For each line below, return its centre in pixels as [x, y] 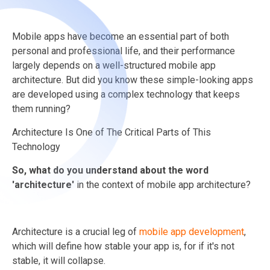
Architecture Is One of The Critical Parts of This [111, 132]
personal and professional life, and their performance [124, 51]
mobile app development [192, 231]
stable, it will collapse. [59, 260]
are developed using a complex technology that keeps [126, 94]
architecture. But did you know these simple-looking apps [133, 80]
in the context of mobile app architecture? [164, 184]
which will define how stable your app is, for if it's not [123, 246]
